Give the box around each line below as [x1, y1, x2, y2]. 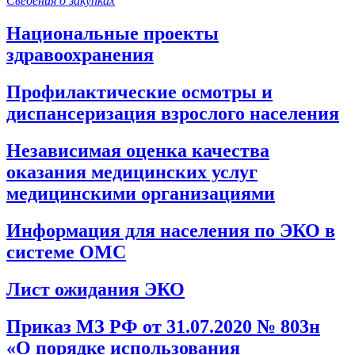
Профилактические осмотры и [6, 82, 273, 103]
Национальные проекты [6, 23, 219, 44]
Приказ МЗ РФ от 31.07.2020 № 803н [6, 316, 320, 337]
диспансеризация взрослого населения [6, 103, 339, 124]
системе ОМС [6, 242, 126, 263]
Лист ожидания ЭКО [6, 279, 185, 300]
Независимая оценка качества [6, 140, 269, 162]
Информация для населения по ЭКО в [6, 220, 335, 242]
